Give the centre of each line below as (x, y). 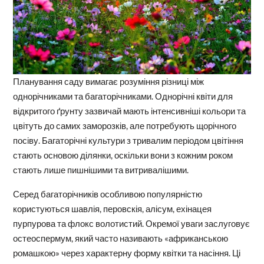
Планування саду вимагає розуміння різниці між (108, 81)
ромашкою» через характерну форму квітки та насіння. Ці (126, 253)
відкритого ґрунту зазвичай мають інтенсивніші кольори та (129, 110)
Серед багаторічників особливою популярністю (107, 194)
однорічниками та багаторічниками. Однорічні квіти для (123, 96)
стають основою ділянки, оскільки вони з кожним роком (123, 155)
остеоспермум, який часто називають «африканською (120, 238)
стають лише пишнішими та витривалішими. (100, 169)
